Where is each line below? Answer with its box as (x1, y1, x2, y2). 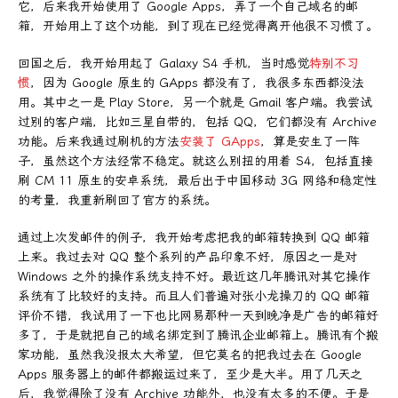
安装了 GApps (179, 133, 260, 149)
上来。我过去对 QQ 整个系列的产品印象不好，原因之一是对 (18, 249, 357, 265)
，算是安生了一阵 (260, 133, 360, 149)
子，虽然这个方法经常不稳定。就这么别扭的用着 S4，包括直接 (18, 153, 373, 169)
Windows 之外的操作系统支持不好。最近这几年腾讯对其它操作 (18, 268, 370, 284)
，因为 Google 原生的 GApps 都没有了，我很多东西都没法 (30, 75, 364, 91)
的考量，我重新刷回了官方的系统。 (18, 192, 217, 208)
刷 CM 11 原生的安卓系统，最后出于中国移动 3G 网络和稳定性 (18, 172, 377, 188)
